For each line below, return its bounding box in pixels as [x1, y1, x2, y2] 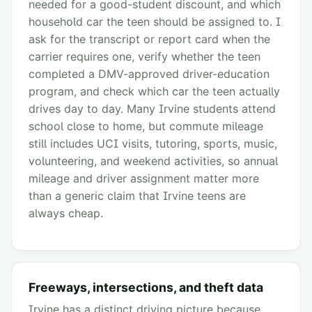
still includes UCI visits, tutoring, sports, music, [29, 136, 277, 151]
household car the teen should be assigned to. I [29, 15, 281, 29]
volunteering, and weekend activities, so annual [29, 154, 278, 169]
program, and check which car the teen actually [29, 84, 280, 99]
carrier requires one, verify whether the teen [29, 49, 260, 64]
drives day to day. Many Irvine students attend [29, 102, 276, 116]
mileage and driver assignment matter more [29, 171, 259, 186]
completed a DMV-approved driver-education [29, 67, 270, 81]
